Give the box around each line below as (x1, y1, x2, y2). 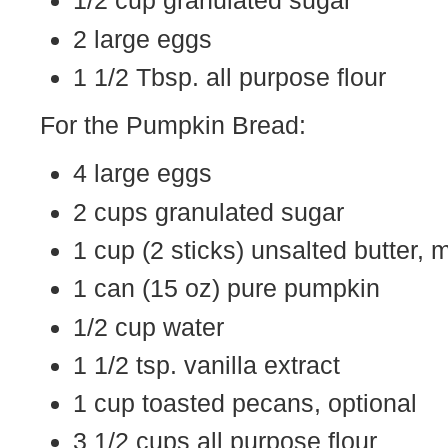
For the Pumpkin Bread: (40, 111, 306, 140)
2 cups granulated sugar (73, 197, 344, 226)
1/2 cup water (73, 312, 224, 341)
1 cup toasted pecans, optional (73, 389, 417, 418)
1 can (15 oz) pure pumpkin (73, 274, 380, 303)
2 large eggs (73, 24, 212, 53)
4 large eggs (73, 159, 212, 188)
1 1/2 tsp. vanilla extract (73, 350, 347, 379)
